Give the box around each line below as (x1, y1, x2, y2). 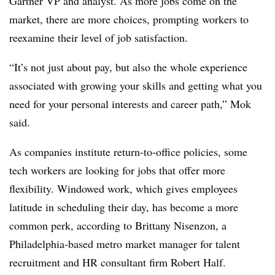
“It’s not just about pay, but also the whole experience (9, 60, 247, 74)
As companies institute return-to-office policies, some (9, 144, 247, 159)
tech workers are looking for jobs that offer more (9, 163, 225, 177)
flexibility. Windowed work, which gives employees (9, 181, 238, 196)
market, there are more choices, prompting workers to (9, 12, 249, 26)
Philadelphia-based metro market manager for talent (9, 236, 240, 251)
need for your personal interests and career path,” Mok (9, 96, 251, 111)
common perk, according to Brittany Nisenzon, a (9, 218, 227, 233)
